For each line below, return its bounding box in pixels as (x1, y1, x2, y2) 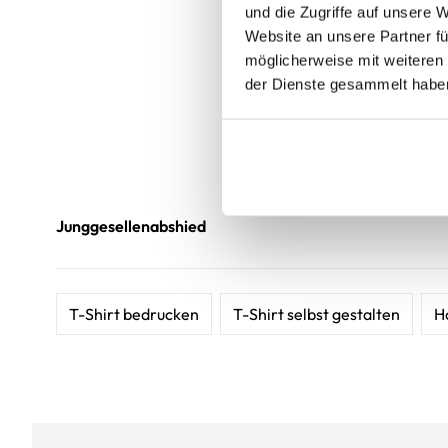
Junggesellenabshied (56, 216, 206, 236)
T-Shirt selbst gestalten (233, 304, 400, 324)
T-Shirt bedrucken (69, 304, 199, 324)
